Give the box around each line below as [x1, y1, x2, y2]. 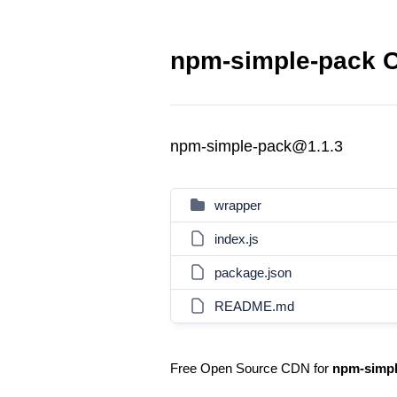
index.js [214, 231, 259, 246]
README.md [214, 299, 294, 314]
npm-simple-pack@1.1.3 [170, 137, 343, 155]
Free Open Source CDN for [170, 361, 332, 376]
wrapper [214, 198, 261, 213]
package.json [214, 265, 292, 280]
